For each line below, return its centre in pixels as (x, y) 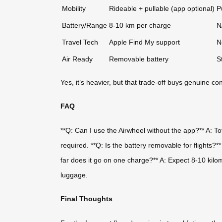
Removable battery (139, 59)
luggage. (74, 175)
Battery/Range (84, 25)
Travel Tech (80, 42)
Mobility (74, 8)
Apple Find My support (144, 42)
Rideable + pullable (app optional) (162, 8)
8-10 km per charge (140, 25)
